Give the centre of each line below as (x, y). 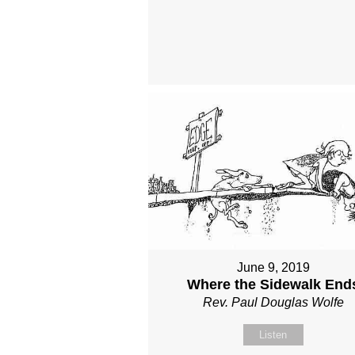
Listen (273, 335)
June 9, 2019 (273, 268)
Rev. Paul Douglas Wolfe (273, 303)
